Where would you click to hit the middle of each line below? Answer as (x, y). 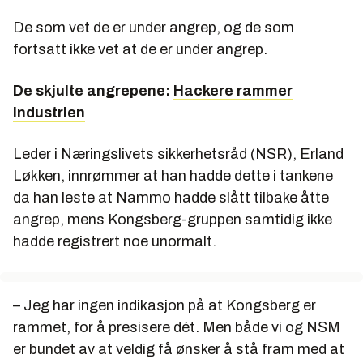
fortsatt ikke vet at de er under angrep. (140, 50)
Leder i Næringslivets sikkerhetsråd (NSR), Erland (178, 154)
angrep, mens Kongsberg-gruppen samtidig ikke (173, 220)
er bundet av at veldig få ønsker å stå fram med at (179, 350)
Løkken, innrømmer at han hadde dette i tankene (173, 176)
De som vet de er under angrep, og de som (154, 28)
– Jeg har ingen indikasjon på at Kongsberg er (164, 306)
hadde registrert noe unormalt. (115, 242)
